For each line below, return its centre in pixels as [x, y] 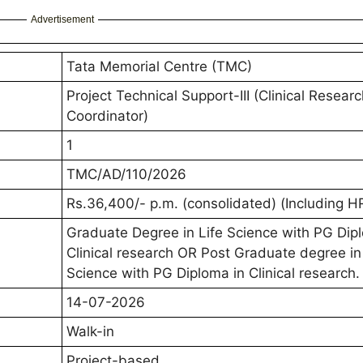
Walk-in [90, 332]
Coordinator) [107, 116]
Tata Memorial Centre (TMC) [159, 67]
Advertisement [62, 20]
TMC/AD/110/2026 [126, 175]
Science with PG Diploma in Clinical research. [213, 273]
